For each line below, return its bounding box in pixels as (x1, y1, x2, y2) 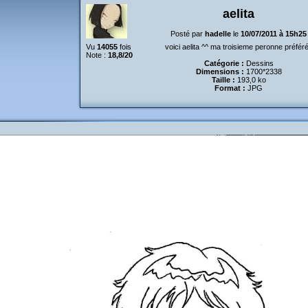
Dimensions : (195, 67, 244, 76)
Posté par (170, 30, 205, 38)
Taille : (211, 76, 235, 84)
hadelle (205, 30, 231, 38)
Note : (85, 51, 108, 59)
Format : (214, 84, 245, 92)
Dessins (243, 59, 274, 67)
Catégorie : (203, 59, 244, 67)
